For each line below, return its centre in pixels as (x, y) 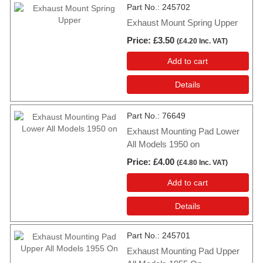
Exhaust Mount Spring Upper (182, 23)
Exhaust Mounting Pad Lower (183, 131)
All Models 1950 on (163, 144)
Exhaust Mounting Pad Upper (183, 251)
